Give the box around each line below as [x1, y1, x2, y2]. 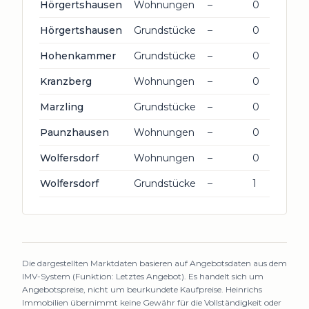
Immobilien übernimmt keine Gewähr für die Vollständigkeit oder [22, 297, 281, 308]
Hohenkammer [40, 50, 116, 62]
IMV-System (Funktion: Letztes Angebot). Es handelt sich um [22, 271, 263, 281]
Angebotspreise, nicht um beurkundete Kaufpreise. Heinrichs [22, 284, 262, 295]
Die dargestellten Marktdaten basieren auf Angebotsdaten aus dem [22, 258, 287, 268]
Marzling [40, 101, 83, 113]
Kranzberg [40, 75, 92, 88]
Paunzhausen [40, 126, 109, 139]
